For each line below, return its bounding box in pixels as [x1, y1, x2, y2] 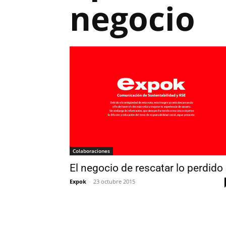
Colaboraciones [73, 147, 110, 155]
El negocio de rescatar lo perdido [70, 162, 223, 175]
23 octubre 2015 [93, 178, 135, 186]
